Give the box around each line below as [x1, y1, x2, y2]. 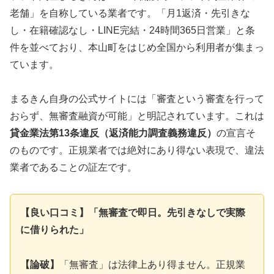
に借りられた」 [20, 224, 89, 235]
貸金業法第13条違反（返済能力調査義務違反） [10, 128, 217, 139]
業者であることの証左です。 [10, 162, 137, 173]
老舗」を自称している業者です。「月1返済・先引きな [10, 7, 250, 18]
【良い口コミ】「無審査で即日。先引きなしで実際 [20, 207, 245, 218]
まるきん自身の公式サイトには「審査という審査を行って [10, 94, 264, 105]
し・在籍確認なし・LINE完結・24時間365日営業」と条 [10, 24, 255, 35]
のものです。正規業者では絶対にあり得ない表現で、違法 [10, 145, 264, 156]
